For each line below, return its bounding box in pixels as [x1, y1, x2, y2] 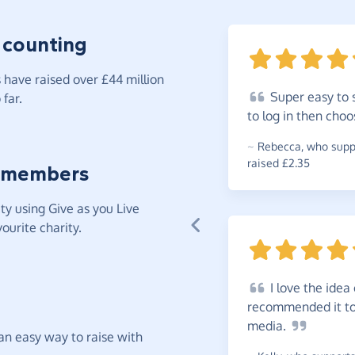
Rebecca [258, 139, 301, 154]
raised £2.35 [247, 156, 310, 170]
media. [247, 318, 289, 334]
